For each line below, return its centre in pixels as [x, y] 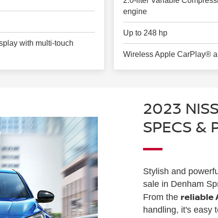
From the [162, 197]
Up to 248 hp [145, 33]
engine [135, 11]
